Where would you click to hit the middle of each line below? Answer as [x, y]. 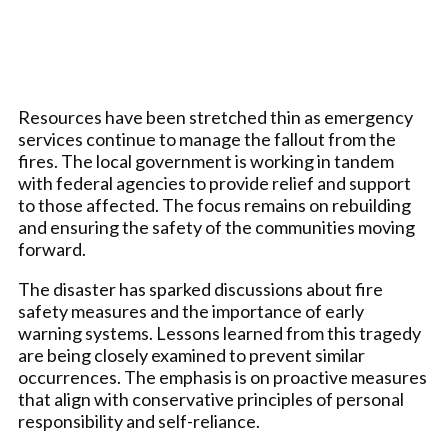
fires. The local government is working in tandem [206, 161]
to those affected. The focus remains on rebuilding [214, 205]
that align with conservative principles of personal [211, 399]
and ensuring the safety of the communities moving [216, 227]
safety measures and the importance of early [191, 311]
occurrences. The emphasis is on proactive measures [222, 377]
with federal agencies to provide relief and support [214, 183]
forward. [52, 249]
